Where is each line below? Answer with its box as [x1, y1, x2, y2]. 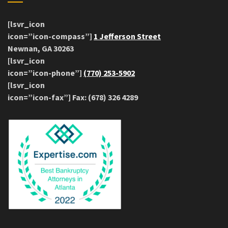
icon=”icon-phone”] [8, 67, 83, 78]
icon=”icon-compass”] [8, 31, 94, 41]
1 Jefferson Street [94, 31, 161, 41]
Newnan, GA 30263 [8, 43, 74, 53]
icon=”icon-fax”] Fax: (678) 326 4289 [8, 92, 138, 102]
